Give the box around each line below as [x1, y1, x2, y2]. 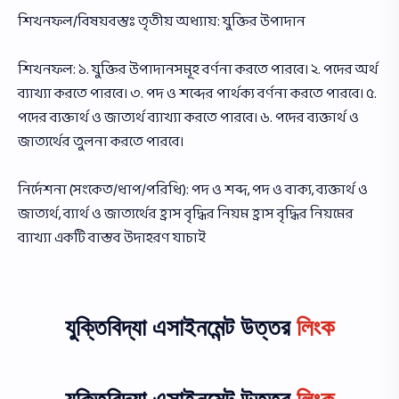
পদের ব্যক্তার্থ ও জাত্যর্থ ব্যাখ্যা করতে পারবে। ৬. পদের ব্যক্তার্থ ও [18, 105, 359, 130]
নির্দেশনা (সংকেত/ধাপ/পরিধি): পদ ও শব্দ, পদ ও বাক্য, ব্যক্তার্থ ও [18, 177, 368, 202]
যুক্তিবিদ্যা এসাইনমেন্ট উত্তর [65, 313, 297, 344]
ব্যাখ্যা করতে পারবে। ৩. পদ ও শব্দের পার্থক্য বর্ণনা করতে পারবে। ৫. [18, 81, 377, 106]
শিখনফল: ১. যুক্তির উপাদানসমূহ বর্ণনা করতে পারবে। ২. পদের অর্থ [18, 57, 379, 82]
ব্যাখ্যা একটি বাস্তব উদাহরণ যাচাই [18, 225, 206, 250]
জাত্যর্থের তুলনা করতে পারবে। [18, 129, 183, 154]
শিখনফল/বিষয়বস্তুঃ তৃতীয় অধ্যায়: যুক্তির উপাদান [18, 9, 305, 34]
